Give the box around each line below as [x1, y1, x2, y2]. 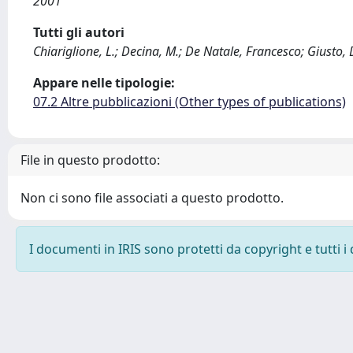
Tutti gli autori [33, 24, 124, 41]
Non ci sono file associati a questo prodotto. [20, 189, 284, 206]
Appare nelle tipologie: [33, 74, 175, 91]
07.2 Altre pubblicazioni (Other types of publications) [33, 93, 346, 110]
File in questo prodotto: [20, 151, 160, 169]
